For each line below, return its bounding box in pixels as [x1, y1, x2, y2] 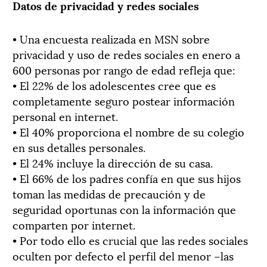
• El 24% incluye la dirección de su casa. [13, 154, 213, 170]
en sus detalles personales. [13, 138, 145, 155]
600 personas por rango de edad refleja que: [13, 61, 235, 77]
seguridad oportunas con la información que [13, 200, 236, 217]
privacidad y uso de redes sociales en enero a [13, 45, 240, 62]
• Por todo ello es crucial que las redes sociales [13, 231, 248, 248]
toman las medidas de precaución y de [13, 185, 206, 201]
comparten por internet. [13, 216, 135, 232]
